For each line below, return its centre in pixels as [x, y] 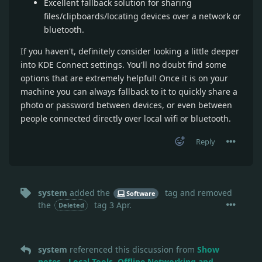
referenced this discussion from [132, 249]
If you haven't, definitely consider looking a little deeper [130, 51]
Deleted [71, 205]
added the [90, 193]
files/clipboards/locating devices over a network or [142, 16]
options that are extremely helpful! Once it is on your [124, 78]
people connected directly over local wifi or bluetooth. [126, 118]
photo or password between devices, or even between [126, 105]
